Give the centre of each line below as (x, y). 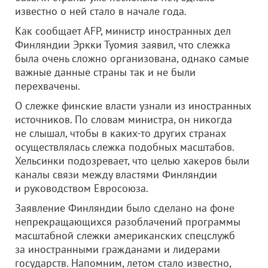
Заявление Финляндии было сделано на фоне (125, 208)
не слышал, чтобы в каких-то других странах (121, 133)
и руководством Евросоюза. (82, 188)
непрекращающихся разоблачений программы (128, 222)
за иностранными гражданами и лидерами (118, 249)
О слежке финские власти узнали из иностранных (133, 106)
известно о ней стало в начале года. (101, 11)
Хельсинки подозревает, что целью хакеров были (132, 161)
